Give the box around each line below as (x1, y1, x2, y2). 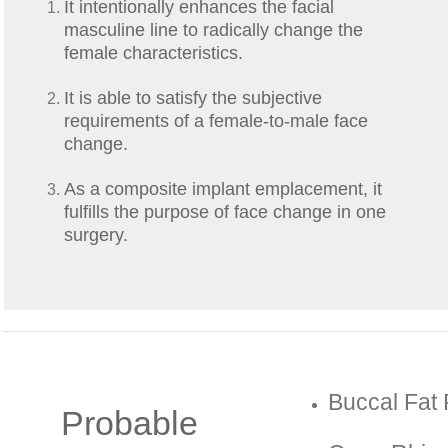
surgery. (64, 225, 128, 246)
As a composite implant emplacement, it (64, 179, 382, 200)
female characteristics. (64, 43, 243, 64)
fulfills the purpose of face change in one (64, 202, 386, 223)
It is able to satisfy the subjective (64, 88, 322, 109)
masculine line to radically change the (64, 20, 363, 41)
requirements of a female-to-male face (64, 111, 368, 132)
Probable (61, 403, 199, 442)
